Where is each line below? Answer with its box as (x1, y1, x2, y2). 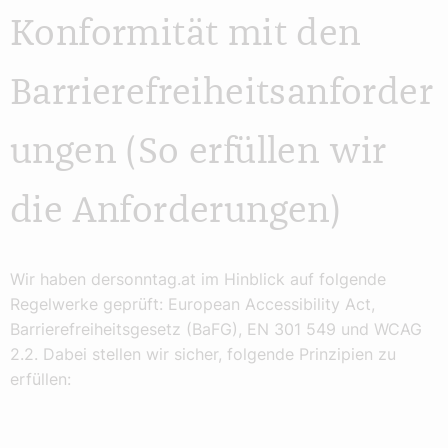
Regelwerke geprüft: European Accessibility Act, (10, 294, 375, 315)
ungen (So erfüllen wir (10, 133, 387, 171)
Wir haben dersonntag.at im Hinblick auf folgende (10, 269, 386, 290)
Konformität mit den (10, 15, 361, 53)
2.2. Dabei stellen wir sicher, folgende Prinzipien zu (10, 344, 396, 365)
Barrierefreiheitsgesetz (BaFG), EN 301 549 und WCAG (10, 319, 422, 340)
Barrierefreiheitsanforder (10, 74, 433, 112)
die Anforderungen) (10, 192, 342, 230)
